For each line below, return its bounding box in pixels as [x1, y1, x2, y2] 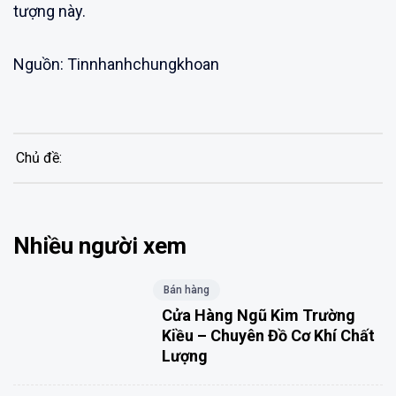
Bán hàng [163, 283, 209, 296]
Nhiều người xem [13, 232, 187, 259]
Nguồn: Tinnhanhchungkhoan [13, 54, 219, 73]
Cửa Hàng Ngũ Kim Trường [161, 305, 355, 324]
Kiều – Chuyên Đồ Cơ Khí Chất [161, 325, 375, 345]
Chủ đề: [15, 148, 62, 166]
